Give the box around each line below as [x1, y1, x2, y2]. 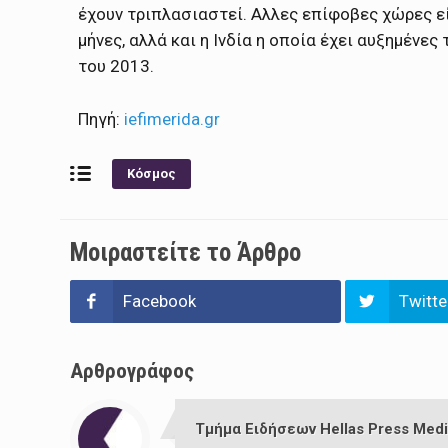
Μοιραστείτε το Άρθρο [69, 238, 301, 268]
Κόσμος [126, 166, 176, 182]
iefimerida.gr [123, 108, 224, 129]
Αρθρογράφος [69, 359, 194, 384]
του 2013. [77, 55, 154, 76]
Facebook [123, 291, 197, 312]
